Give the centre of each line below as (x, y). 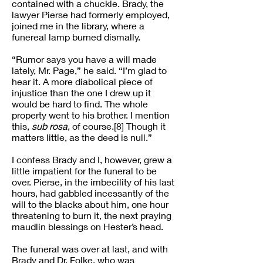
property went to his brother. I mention (91, 115)
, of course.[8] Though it (117, 126)
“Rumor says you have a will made (84, 59)
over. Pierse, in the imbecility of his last (93, 182)
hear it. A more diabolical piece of (82, 81)
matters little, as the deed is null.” (82, 137)
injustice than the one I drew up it (81, 92)
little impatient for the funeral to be (84, 171)
